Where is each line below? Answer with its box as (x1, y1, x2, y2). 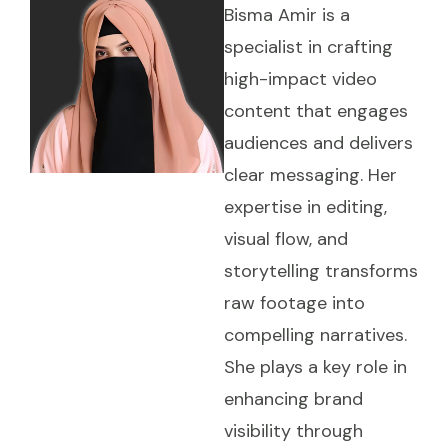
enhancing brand (224, 386, 363, 411)
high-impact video (224, 66, 377, 91)
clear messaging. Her (224, 162, 397, 187)
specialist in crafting (224, 34, 393, 59)
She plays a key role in (224, 354, 407, 379)
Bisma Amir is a (224, 2, 350, 27)
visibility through (224, 418, 363, 443)
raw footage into (224, 290, 365, 315)
